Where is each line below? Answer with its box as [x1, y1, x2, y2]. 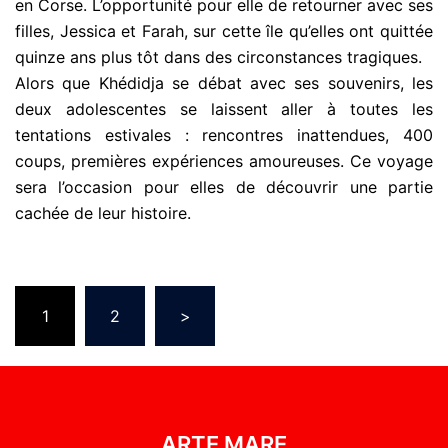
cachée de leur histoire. [15, 202, 191, 223]
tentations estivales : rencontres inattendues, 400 [15, 124, 433, 145]
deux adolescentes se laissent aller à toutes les [15, 98, 433, 119]
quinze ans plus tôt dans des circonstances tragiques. [15, 46, 422, 67]
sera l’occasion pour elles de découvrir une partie [15, 176, 433, 197]
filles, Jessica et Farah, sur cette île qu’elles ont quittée [15, 20, 433, 41]
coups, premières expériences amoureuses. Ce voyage [15, 150, 433, 171]
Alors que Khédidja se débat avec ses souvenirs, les [15, 72, 433, 93]
